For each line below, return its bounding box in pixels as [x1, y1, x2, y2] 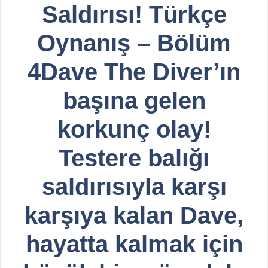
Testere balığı [59, 144, 209, 171]
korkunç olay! [57, 115, 211, 142]
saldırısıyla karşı [41, 173, 227, 200]
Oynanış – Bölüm [37, 29, 231, 56]
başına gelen [62, 87, 206, 114]
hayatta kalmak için [25, 230, 243, 257]
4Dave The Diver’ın [28, 58, 240, 85]
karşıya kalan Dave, [25, 202, 243, 229]
